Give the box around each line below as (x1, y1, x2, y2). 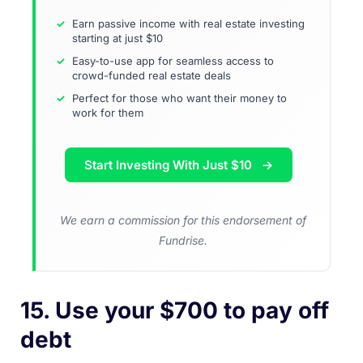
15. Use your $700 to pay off (20, 296, 329, 324)
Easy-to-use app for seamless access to (72, 53, 274, 67)
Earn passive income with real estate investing (72, 16, 305, 30)
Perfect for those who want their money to (72, 91, 287, 105)
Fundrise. (158, 233, 207, 247)
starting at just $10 (72, 31, 163, 45)
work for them (72, 105, 143, 119)
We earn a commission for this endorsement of (59, 212, 306, 227)
